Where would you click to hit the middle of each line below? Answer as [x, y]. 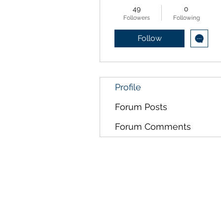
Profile [128, 87]
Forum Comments [153, 127]
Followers [136, 18]
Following [186, 18]
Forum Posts [141, 107]
